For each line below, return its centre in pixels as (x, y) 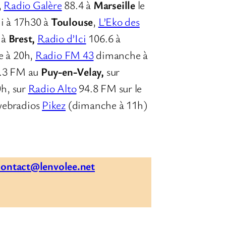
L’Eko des (119, 21)
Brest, (23, 38)
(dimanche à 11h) (106, 104)
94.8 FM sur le (109, 88)
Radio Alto (52, 88)
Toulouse (72, 21)
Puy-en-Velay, (72, 71)
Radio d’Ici (62, 38)
